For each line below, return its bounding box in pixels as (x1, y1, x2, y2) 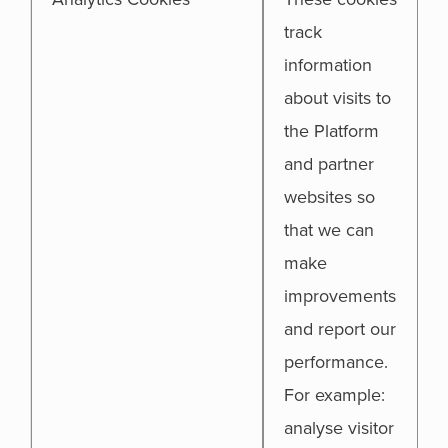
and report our (284, 318, 396, 340)
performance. (284, 351, 388, 373)
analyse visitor (284, 417, 394, 439)
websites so (284, 186, 375, 208)
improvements (284, 285, 396, 307)
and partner (284, 153, 374, 175)
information (284, 54, 372, 76)
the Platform (284, 120, 379, 142)
